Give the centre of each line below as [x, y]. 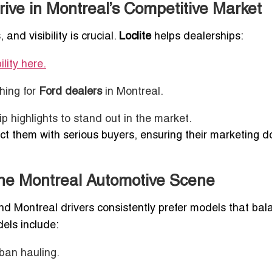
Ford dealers [70, 92]
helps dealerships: [197, 36]
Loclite [135, 36]
